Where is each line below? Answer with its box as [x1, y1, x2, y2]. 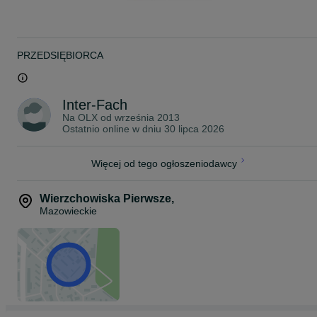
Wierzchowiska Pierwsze [40, 192, 171, 205]
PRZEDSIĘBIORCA [17, 50, 103, 62]
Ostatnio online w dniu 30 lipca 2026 [62, 123, 224, 135]
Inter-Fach [62, 97, 127, 113]
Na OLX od [62, 112, 115, 124]
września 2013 [115, 112, 180, 124]
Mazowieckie [40, 205, 97, 217]
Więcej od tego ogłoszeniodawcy [91, 158, 237, 170]
